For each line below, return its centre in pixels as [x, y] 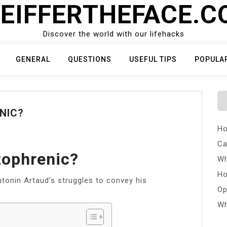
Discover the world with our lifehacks [113, 34]
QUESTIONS [90, 59]
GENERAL [33, 59]
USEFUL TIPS [153, 59]
